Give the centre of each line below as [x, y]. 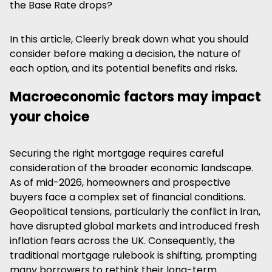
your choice [49, 117]
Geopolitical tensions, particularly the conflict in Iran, [135, 212]
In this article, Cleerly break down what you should [129, 39]
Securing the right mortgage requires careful [117, 153]
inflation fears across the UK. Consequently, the [122, 241]
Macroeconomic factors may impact [135, 97]
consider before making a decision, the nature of [125, 54]
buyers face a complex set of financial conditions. [127, 197]
